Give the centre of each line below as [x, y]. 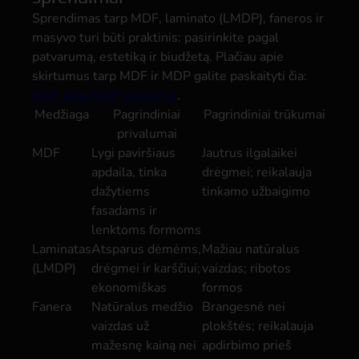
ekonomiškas [129, 288]
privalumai [147, 134]
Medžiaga [62, 115]
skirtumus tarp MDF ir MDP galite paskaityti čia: [169, 76]
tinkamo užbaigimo [256, 192]
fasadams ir [124, 211]
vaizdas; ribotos [246, 268]
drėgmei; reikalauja [257, 172]
